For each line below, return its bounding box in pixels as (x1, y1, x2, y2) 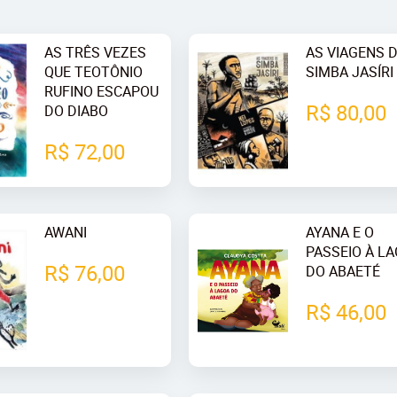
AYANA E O (306, 222, 375, 243)
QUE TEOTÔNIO (44, 62, 144, 82)
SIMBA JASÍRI (306, 62, 394, 82)
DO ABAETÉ (306, 261, 381, 282)
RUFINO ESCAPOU (44, 82, 160, 101)
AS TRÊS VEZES (44, 43, 147, 62)
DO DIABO (44, 101, 109, 121)
